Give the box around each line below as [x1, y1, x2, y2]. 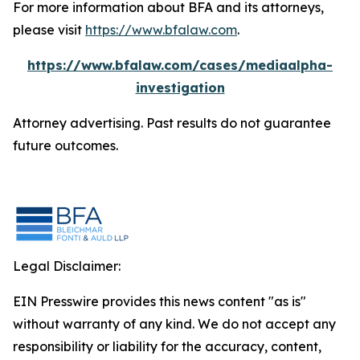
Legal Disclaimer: [13, 258, 121, 274]
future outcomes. [13, 137, 118, 153]
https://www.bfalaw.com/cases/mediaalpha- [27, 57, 333, 73]
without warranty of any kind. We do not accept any [13, 316, 336, 332]
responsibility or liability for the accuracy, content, [13, 338, 321, 354]
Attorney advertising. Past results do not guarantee [13, 115, 331, 131]
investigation [135, 80, 225, 96]
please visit [13, 22, 85, 38]
